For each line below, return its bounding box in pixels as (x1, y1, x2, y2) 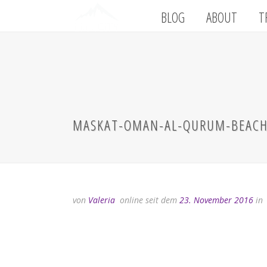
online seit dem (117, 194, 179, 206)
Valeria (88, 194, 115, 206)
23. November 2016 (179, 194, 253, 206)
